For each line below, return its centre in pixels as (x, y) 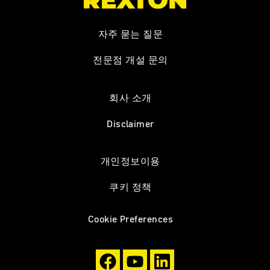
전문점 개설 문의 (130, 60)
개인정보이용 (130, 161)
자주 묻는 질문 (130, 34)
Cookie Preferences (130, 219)
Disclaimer (130, 124)
